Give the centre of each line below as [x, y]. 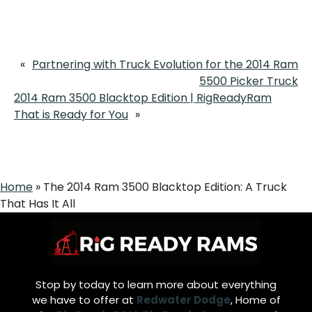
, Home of [255, 299]
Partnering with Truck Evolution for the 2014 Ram [165, 64]
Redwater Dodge [183, 299]
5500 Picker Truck [249, 81]
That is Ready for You [71, 114]
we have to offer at [84, 299]
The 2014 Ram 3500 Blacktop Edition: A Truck [165, 187]
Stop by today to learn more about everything [156, 284]
